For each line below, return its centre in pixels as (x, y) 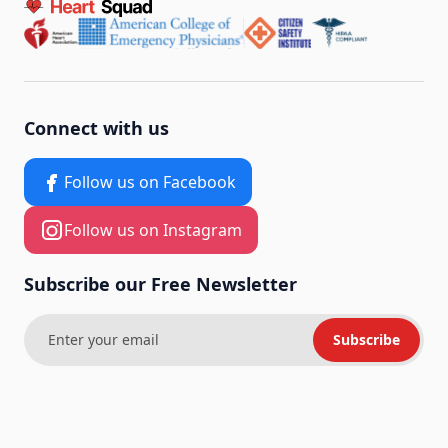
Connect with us (96, 127)
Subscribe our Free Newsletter (160, 283)
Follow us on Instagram (153, 229)
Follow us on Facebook (150, 181)
